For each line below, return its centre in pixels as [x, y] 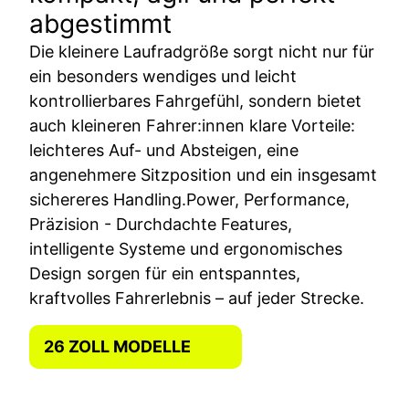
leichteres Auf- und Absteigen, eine [164, 150]
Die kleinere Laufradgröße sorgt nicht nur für [202, 51]
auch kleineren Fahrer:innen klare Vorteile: [192, 125]
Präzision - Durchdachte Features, [161, 224]
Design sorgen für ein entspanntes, [165, 273]
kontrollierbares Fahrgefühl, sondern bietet [195, 100]
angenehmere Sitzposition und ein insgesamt [203, 174]
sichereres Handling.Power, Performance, [189, 199]
